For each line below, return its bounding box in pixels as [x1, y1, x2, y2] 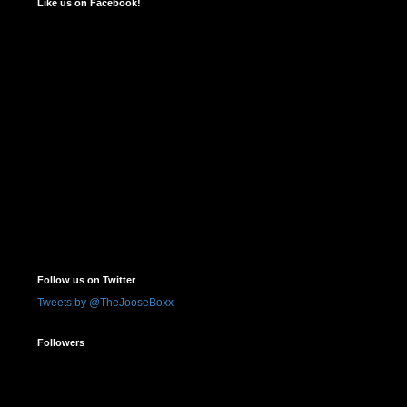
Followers [37, 337, 84, 349]
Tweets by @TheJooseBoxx [37, 296, 174, 310]
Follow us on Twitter [37, 274, 135, 286]
